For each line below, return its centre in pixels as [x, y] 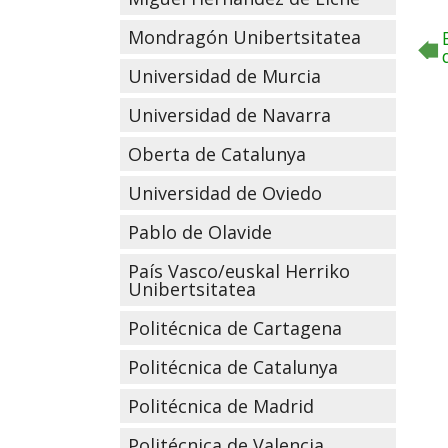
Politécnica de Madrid [220, 406]
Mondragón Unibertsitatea [244, 37]
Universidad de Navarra [229, 115]
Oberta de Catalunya [216, 154]
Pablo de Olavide [199, 232]
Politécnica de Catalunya [232, 367]
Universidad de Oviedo [224, 193]
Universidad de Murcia [224, 76]
